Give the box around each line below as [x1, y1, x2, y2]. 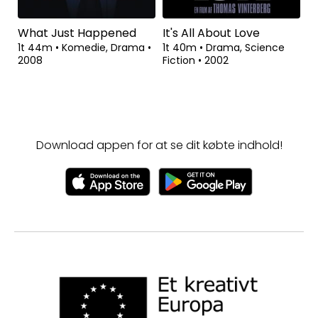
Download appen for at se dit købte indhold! [35, 136, 283, 153]
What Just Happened [18, 24, 136, 41]
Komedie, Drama [62, 40, 148, 55]
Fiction [163, 53, 198, 67]
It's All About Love [163, 24, 260, 41]
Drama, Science [206, 40, 285, 55]
